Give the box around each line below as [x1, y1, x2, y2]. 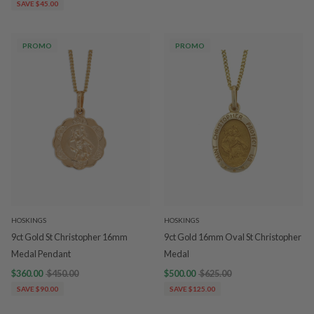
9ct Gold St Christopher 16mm [11, 231, 128, 243]
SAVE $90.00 [17, 285, 58, 293]
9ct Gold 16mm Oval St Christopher [164, 231, 301, 243]
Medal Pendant [11, 248, 71, 259]
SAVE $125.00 [170, 285, 215, 293]
